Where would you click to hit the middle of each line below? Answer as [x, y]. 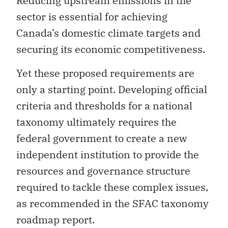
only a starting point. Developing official [112, 89]
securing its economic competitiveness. [111, 49]
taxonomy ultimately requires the [96, 122]
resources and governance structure [103, 170]
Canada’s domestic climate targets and [108, 33]
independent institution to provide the [108, 154]
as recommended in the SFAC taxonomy [112, 203]
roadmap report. [55, 219]
